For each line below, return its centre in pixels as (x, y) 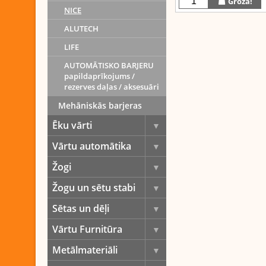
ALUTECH (81, 28)
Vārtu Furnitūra (87, 229)
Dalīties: (189, 50)
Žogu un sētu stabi (94, 188)
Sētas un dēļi (81, 208)
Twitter (222, 50)
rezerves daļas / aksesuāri (112, 87)
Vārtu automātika (92, 146)
